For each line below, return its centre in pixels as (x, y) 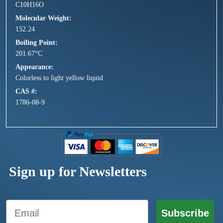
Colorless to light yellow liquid (59, 78)
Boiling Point (35, 43)
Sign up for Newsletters (78, 172)
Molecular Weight (42, 18)
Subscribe (185, 213)
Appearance (33, 67)
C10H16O (30, 5)
